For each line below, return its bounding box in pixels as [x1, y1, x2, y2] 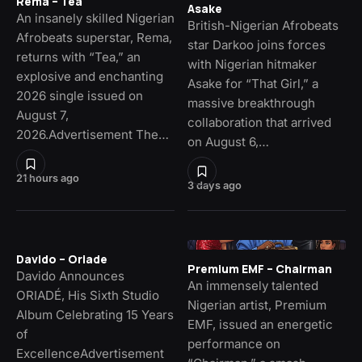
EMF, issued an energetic [187, 317, 333, 333]
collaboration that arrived [187, 115, 331, 131]
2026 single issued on [16, 87, 143, 103]
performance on [187, 336, 280, 352]
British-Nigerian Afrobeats [187, 18, 339, 34]
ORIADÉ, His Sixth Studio [16, 288, 159, 304]
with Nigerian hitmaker [187, 57, 317, 73]
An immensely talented [187, 278, 318, 294]
